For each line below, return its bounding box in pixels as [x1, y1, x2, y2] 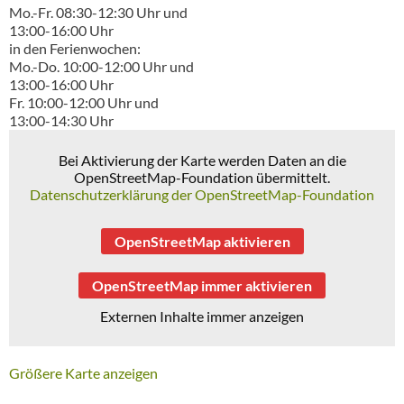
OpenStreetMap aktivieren [114, 232, 290, 250]
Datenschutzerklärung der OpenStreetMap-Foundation [30, 185, 374, 203]
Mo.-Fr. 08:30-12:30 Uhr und [9, 3, 188, 21]
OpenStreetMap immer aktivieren [92, 276, 312, 294]
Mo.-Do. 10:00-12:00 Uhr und [9, 57, 194, 75]
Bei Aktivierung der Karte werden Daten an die [58, 151, 346, 169]
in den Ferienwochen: [9, 39, 141, 57]
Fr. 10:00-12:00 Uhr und [9, 93, 159, 111]
